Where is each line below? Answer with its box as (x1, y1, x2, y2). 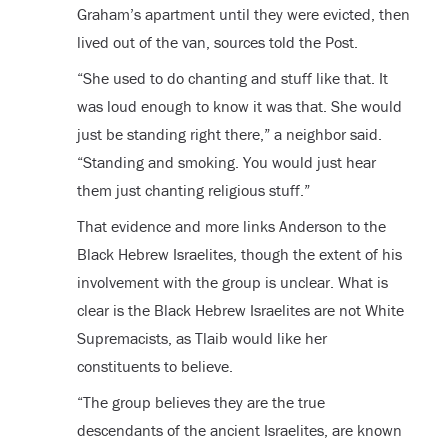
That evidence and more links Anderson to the (76, 216, 386, 237)
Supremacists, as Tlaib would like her (76, 328, 327, 349)
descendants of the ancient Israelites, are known (76, 420, 402, 441)
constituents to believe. (76, 356, 233, 377)
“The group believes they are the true (76, 392, 325, 413)
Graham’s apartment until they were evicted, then (76, 4, 410, 25)
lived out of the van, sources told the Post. (76, 32, 358, 53)
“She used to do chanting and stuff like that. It (76, 68, 388, 89)
